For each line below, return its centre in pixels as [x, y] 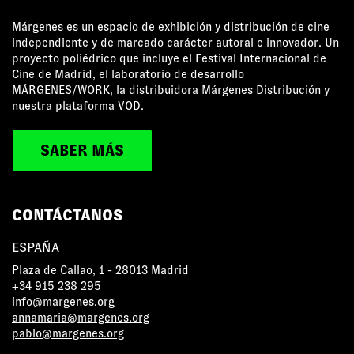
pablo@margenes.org [68, 333]
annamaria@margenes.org [81, 317]
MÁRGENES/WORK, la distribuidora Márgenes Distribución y [171, 90]
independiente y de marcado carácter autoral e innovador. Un [175, 42]
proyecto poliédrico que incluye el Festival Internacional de [169, 58]
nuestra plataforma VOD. [78, 105]
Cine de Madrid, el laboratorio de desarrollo [128, 74]
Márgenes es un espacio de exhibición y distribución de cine [171, 26]
